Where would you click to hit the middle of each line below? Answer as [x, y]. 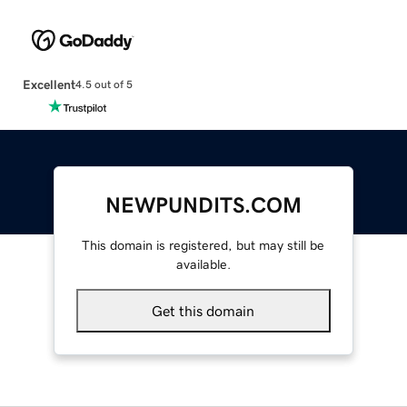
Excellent [49, 84]
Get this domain [203, 310]
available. [203, 264]
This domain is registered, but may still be [203, 245]
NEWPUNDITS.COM [203, 205]
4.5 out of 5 [104, 85]
